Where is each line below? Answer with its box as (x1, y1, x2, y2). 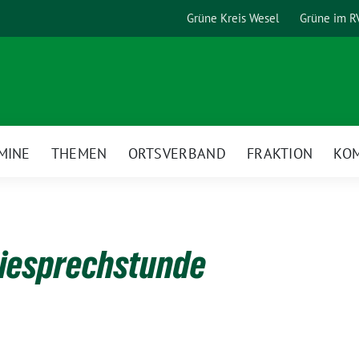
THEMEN (50, 143, 107, 163)
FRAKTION (246, 143, 313, 163)
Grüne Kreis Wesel (187, 10, 279, 26)
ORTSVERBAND (127, 143, 226, 163)
